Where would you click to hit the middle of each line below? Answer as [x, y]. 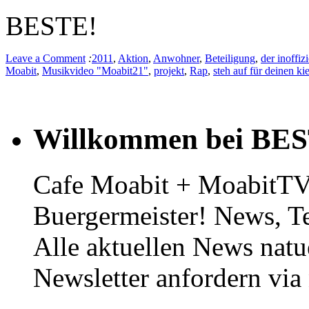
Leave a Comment [46, 58]
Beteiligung [230, 58]
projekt [169, 70]
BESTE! [51, 26]
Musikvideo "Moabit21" [95, 70]
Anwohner [176, 58]
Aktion [133, 58]
